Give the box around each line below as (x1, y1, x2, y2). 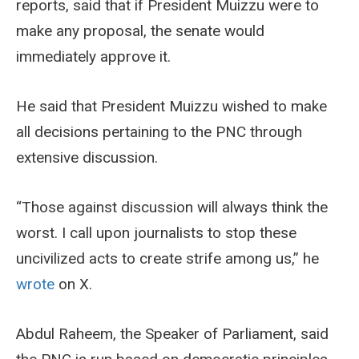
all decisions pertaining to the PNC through (16, 123, 302, 142)
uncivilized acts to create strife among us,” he (16, 249, 319, 268)
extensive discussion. (16, 148, 158, 167)
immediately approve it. (16, 47, 171, 67)
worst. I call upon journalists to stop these (16, 224, 296, 243)
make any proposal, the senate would (16, 22, 264, 41)
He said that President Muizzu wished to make (16, 97, 327, 116)
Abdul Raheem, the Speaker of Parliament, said (16, 325, 329, 344)
